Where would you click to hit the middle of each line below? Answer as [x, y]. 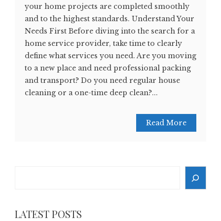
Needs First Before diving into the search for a [110, 31]
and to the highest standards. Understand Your [110, 19]
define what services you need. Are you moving [110, 56]
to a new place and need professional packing [108, 68]
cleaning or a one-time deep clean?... [91, 93]
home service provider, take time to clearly [103, 44]
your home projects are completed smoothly [107, 7]
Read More [166, 123]
